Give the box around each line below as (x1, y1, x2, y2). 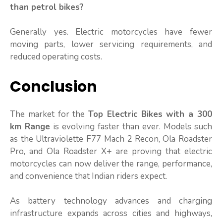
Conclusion (10, 76, 97, 97)
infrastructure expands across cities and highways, (10, 208, 212, 220)
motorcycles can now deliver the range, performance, (10, 158, 212, 169)
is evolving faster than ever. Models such (50, 120, 212, 132)
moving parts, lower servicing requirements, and (10, 39, 212, 51)
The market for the (10, 108, 89, 120)
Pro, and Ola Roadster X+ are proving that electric (10, 145, 212, 157)
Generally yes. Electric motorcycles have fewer (10, 26, 212, 38)
